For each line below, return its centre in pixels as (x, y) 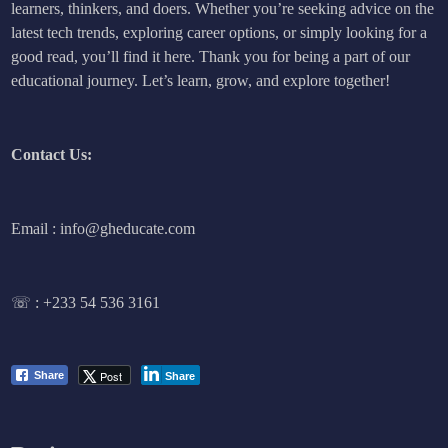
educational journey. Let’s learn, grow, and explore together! (201, 81)
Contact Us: (52, 155)
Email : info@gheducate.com (103, 229)
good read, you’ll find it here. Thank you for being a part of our (211, 57)
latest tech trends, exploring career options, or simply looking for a (219, 33)
